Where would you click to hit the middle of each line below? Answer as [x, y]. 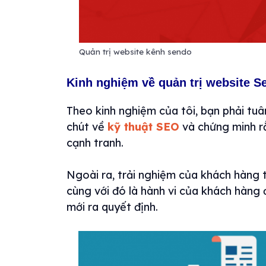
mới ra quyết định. [112, 207]
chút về [87, 126]
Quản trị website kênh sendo [135, 51]
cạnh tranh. [95, 142]
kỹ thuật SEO [143, 126]
